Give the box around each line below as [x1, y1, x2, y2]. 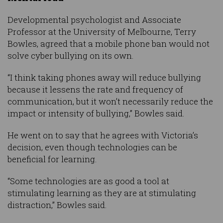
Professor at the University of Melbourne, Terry [7, 26, 196, 38]
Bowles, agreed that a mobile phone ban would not [7, 38, 210, 50]
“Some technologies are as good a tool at [7, 175, 169, 187]
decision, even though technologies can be [7, 141, 177, 153]
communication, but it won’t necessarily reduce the [7, 96, 213, 108]
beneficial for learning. [7, 153, 97, 165]
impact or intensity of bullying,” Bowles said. [7, 108, 185, 119]
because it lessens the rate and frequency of [7, 84, 183, 96]
